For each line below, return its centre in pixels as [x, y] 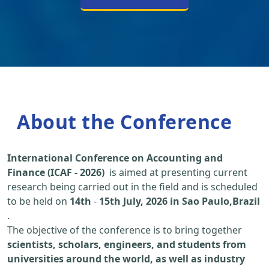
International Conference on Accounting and [115, 158]
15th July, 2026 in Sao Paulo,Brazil [180, 201]
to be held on [38, 201]
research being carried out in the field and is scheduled [132, 187]
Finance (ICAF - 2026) [56, 173]
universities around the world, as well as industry [126, 259]
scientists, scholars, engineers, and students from [127, 245]
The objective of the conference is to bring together [125, 230]
